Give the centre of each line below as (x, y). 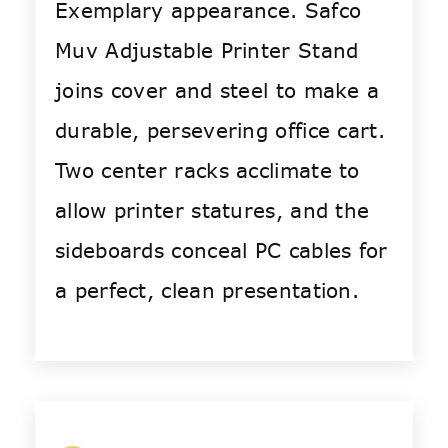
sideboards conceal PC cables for (221, 251)
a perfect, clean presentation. (207, 291)
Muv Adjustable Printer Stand (207, 51)
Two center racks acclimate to (207, 171)
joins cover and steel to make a (217, 91)
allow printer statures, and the (212, 211)
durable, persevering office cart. (220, 131)
